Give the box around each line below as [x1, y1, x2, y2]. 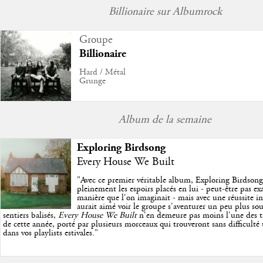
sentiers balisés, [2, 209, 58, 221]
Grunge [79, 75, 106, 87]
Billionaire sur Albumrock [108, 4, 222, 19]
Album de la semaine [119, 112, 211, 127]
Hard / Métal [79, 66, 126, 78]
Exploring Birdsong [77, 140, 166, 154]
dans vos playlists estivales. [2, 227, 95, 239]
